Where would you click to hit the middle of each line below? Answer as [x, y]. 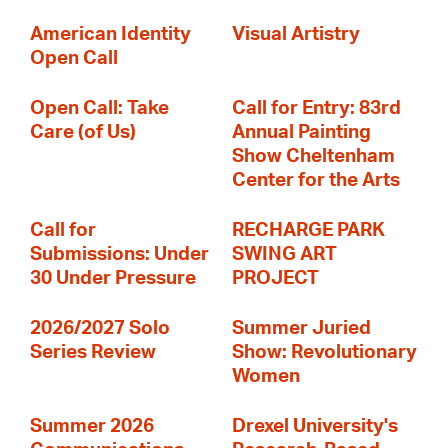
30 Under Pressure [113, 278]
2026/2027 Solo [100, 328]
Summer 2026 [92, 426]
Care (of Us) [83, 132]
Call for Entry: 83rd [316, 108]
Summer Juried [301, 328]
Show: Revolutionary [324, 352]
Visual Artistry [296, 34]
